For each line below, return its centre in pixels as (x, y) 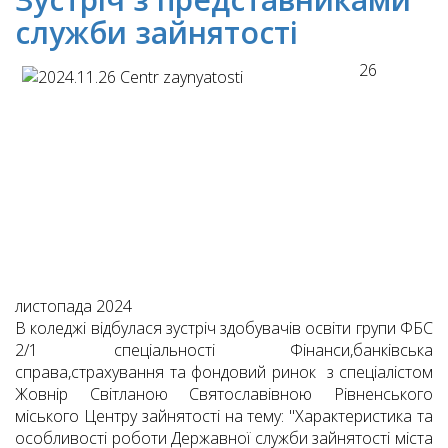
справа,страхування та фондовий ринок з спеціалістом (224, 372)
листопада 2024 (73, 306)
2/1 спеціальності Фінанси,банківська (224, 350)
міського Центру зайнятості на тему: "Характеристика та (224, 416)
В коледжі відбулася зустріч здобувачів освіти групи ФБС (224, 328)
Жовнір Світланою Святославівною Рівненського (224, 394)
